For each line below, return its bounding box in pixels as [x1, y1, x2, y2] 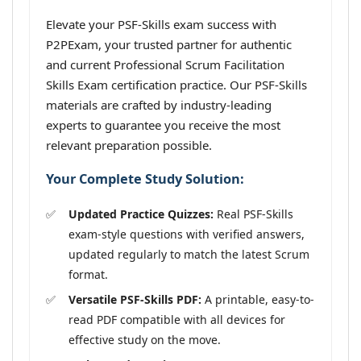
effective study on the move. [68, 331, 221, 347]
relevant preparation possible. [46, 137, 212, 153]
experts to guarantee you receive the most [46, 117, 280, 133]
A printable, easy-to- [201, 291, 314, 307]
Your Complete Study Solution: [46, 170, 244, 189]
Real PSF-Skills [214, 205, 293, 222]
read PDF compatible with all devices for [68, 311, 285, 327]
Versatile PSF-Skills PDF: [68, 291, 201, 307]
